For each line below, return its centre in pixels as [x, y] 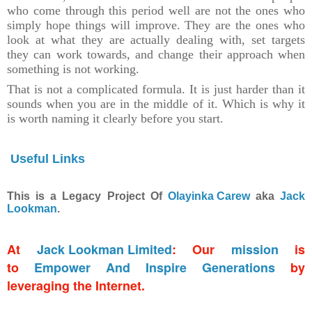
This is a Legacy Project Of [87, 196]
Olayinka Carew [209, 196]
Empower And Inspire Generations [155, 267]
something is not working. [73, 69]
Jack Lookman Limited [104, 249]
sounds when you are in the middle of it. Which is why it [156, 103]
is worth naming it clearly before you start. [115, 118]
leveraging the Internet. [76, 285]
